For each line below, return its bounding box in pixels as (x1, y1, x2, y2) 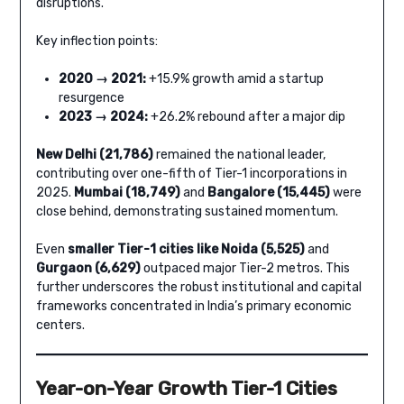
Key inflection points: (35, 32, 158, 49)
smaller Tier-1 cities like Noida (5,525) (67, 241, 305, 257)
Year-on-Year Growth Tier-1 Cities (35, 376, 337, 399)
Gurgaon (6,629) (35, 260, 141, 276)
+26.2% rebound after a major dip (150, 108, 345, 124)
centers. (35, 317, 85, 333)
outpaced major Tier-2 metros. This (140, 260, 350, 276)
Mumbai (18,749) (73, 184, 180, 200)
